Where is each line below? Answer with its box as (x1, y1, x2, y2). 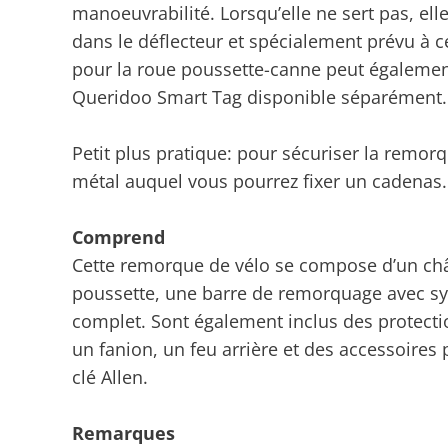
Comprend (72, 225, 165, 249)
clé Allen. (72, 365, 148, 389)
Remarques (72, 421, 175, 445)
